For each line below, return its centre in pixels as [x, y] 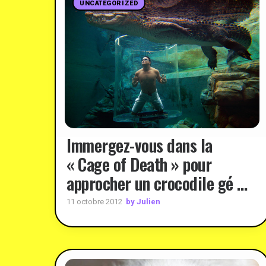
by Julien [143, 201]
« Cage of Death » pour [139, 164]
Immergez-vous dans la [140, 145]
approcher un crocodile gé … [157, 183]
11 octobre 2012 [94, 201]
